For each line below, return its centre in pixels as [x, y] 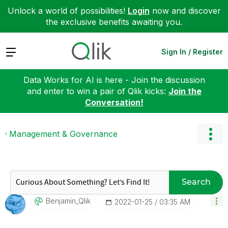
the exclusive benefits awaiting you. [114, 22]
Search [196, 182]
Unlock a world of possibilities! [67, 11]
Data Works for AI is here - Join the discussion [114, 80]
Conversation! [114, 102]
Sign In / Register [192, 51]
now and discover [185, 11]
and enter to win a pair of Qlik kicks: [97, 91]
